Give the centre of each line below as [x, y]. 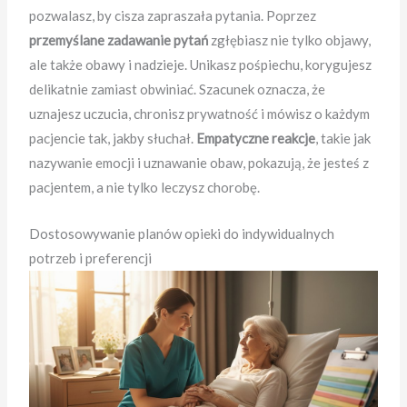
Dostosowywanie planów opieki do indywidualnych [182, 233]
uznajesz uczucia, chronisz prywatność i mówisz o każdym [200, 113]
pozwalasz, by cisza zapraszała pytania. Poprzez [173, 15]
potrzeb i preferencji [91, 258]
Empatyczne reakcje [256, 138]
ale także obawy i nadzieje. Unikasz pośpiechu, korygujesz [201, 64]
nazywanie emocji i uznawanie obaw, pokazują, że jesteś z [199, 162]
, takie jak [343, 138]
